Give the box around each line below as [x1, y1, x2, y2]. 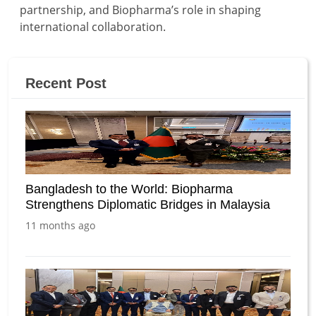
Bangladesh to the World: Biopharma [25, 181, 233, 196]
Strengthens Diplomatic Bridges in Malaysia [25, 197, 270, 212]
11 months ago [25, 218, 95, 232]
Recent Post [25, 75, 107, 91]
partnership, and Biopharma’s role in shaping [20, 1, 261, 18]
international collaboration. [20, 18, 166, 35]
